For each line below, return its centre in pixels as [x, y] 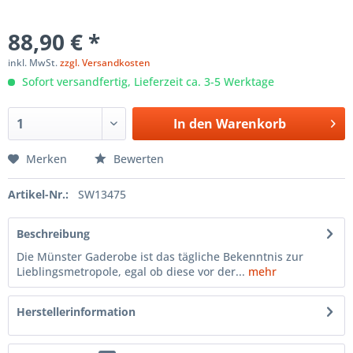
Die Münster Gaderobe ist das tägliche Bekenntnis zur [160, 257]
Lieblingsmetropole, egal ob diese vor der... [131, 272]
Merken [46, 159]
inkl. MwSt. [34, 63]
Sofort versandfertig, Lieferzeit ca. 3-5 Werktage [147, 82]
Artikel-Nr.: [38, 195]
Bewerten [137, 159]
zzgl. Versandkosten [105, 63]
